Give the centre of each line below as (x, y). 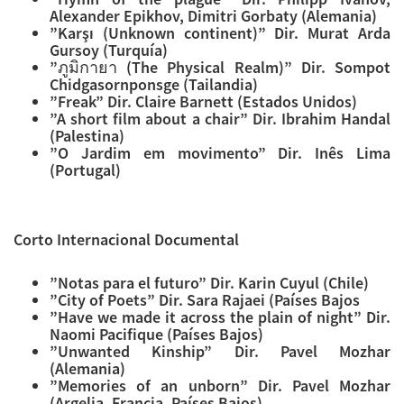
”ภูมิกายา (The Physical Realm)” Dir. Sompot (220, 68)
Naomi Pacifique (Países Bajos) (156, 335)
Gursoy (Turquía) (109, 50)
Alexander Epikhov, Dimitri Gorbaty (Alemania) (213, 16)
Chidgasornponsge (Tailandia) (154, 85)
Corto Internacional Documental (126, 240)
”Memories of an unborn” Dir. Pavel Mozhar (220, 386)
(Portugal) (85, 170)
